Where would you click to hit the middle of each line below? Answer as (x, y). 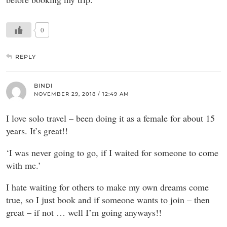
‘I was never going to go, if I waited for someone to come (112, 152)
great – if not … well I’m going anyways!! (84, 212)
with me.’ (24, 165)
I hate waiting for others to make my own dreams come (107, 187)
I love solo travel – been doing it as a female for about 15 (110, 118)
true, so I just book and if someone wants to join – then (108, 199)
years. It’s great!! (37, 130)
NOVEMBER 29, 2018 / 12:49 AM (82, 94)
